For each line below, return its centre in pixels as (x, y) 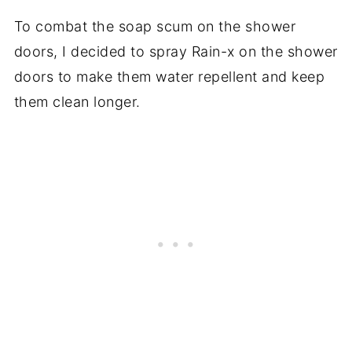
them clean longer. (77, 101)
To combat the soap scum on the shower (155, 26)
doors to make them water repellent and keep (169, 76)
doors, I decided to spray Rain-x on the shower (176, 51)
